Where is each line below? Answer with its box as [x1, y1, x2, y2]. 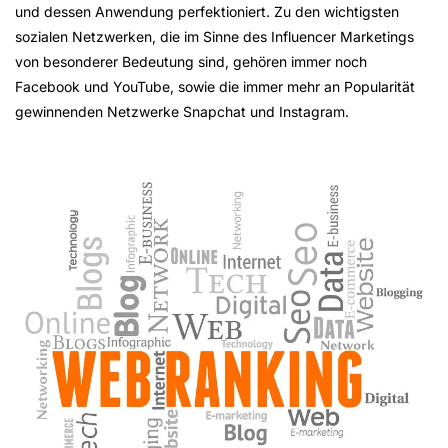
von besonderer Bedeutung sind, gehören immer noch [15, 53, 367, 70]
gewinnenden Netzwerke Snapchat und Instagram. [15, 103, 349, 120]
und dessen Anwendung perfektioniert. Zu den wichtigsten [15, 3, 399, 20]
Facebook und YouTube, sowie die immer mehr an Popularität [15, 78, 415, 95]
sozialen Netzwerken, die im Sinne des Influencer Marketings [15, 28, 414, 45]
